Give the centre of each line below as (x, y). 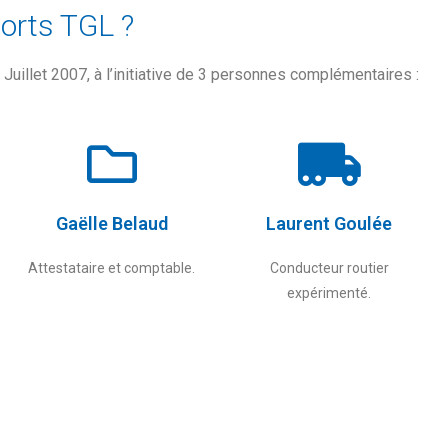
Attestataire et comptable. (112, 268)
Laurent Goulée (329, 223)
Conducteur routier (329, 268)
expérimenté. (329, 293)
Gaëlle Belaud (111, 223)
